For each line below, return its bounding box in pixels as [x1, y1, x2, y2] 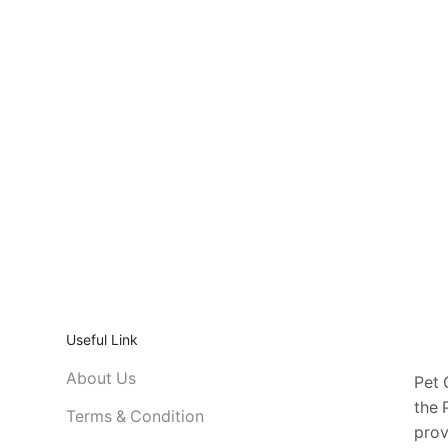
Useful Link [66, 331, 139, 349]
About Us [65, 369, 136, 389]
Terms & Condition [65, 406, 204, 426]
